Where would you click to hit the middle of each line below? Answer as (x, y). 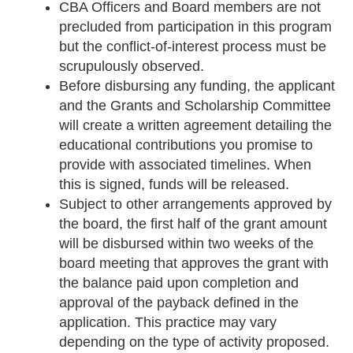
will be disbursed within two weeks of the (186, 244)
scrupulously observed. (131, 67)
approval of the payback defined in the (178, 303)
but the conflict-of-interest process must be (192, 47)
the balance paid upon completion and (178, 283)
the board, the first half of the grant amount (193, 224)
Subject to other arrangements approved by (195, 204)
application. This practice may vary (167, 323)
